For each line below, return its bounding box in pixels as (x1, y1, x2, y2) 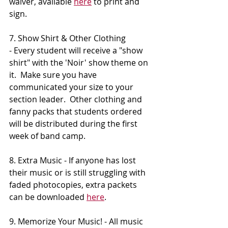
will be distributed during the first (9, 118, 139, 130)
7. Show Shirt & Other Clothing (9, 33, 128, 44)
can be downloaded (9, 191, 87, 203)
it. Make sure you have (9, 69, 99, 81)
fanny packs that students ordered (9, 106, 144, 118)
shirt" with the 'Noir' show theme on (9, 57, 150, 69)
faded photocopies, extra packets (9, 179, 139, 191)
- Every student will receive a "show (9, 45, 145, 56)
